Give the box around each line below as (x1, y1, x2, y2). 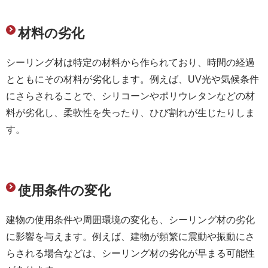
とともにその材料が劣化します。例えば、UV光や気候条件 (6, 74, 259, 84)
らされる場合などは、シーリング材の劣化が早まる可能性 (6, 248, 255, 258)
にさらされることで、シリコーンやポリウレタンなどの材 (6, 90, 255, 101)
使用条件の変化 (18, 182, 111, 198)
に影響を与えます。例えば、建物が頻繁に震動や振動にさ (6, 231, 255, 242)
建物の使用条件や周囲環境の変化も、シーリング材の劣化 (6, 214, 255, 225)
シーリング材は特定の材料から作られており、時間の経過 (6, 57, 255, 68)
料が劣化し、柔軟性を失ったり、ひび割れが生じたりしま (6, 107, 255, 118)
